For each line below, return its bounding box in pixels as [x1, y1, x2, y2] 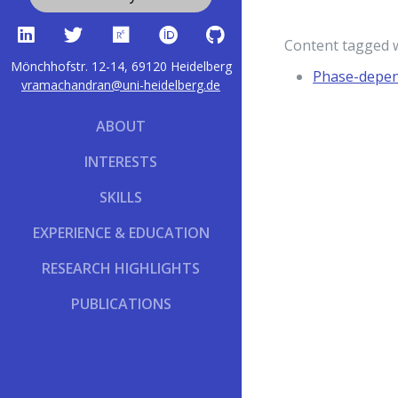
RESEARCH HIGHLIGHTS [42, 259, 200, 279]
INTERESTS [84, 152, 157, 172]
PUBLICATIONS [70, 294, 171, 314]
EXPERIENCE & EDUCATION [32, 223, 210, 243]
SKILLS [99, 187, 142, 208]
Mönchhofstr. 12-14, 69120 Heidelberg [10, 58, 232, 76]
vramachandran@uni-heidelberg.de [21, 76, 220, 94]
